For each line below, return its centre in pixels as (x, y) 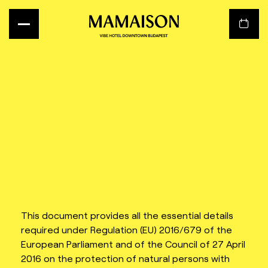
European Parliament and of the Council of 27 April (133, 243)
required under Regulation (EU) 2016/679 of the (127, 229)
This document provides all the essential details (127, 215)
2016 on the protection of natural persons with (125, 258)
